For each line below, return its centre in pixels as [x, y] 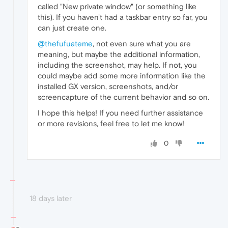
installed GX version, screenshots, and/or [108, 86]
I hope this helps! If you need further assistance [120, 112]
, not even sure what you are [142, 43]
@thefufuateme [65, 43]
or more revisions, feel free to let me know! [111, 123]
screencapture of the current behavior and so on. [123, 97]
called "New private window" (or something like [117, 6]
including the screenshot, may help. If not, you [117, 65]
